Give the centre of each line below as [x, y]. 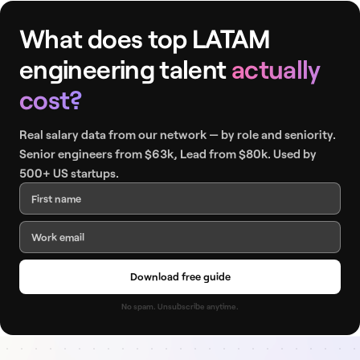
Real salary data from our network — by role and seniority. [178, 134]
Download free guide [180, 276]
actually [276, 69]
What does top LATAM [145, 38]
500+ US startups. [69, 173]
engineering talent [125, 69]
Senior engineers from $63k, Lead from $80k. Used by [168, 153]
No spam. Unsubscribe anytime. [180, 306]
